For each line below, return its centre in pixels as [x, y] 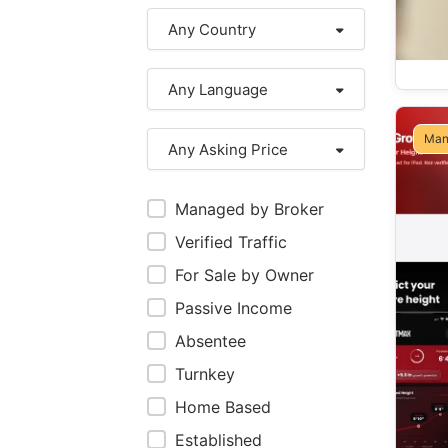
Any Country [212, 29]
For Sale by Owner [244, 275]
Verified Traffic [231, 242]
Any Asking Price [228, 149]
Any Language [218, 89]
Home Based [223, 407]
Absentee [210, 341]
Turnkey [205, 374]
